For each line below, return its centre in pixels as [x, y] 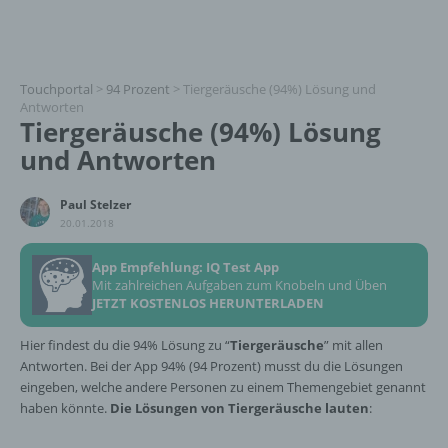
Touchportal [56, 89]
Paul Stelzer [95, 204]
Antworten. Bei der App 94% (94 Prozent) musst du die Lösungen [211, 366]
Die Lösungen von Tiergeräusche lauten [239, 408]
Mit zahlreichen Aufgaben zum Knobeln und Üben [239, 285]
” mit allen [353, 345]
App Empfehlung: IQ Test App [185, 267]
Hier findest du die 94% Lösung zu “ [125, 345]
